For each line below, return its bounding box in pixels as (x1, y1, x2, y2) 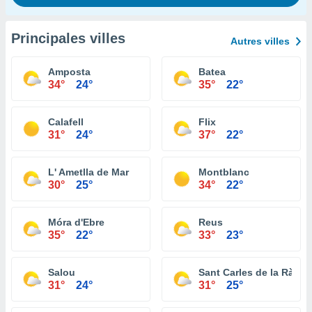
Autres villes (231, 36, 290, 47)
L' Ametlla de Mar (48, 166, 129, 178)
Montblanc (198, 166, 249, 178)
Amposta (48, 66, 91, 77)
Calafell (48, 116, 84, 127)
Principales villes (11, 31, 125, 46)
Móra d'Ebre (48, 217, 104, 228)
